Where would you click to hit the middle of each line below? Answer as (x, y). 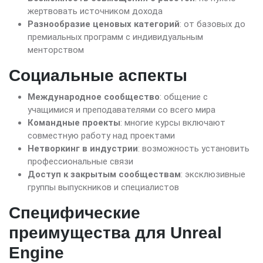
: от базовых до (213, 24)
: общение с (184, 97)
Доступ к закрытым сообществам (104, 175)
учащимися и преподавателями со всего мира (122, 110)
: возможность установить (194, 149)
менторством (56, 50)
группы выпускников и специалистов (103, 188)
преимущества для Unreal (115, 233)
